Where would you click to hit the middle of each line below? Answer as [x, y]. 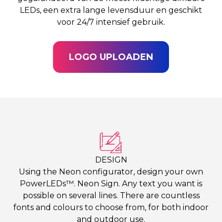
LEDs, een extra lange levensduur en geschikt [111, 10]
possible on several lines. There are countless [111, 195]
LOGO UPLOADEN [111, 57]
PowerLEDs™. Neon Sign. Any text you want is [111, 184]
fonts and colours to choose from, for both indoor [111, 207]
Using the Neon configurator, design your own [111, 172]
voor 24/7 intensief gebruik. [111, 22]
